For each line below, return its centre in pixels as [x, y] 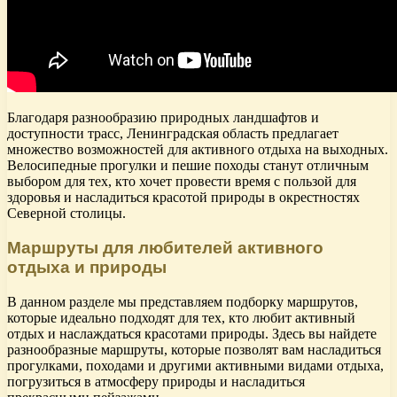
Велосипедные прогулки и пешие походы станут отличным [188, 166]
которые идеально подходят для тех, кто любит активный [181, 317]
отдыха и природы [87, 268]
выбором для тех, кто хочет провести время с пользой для [182, 182]
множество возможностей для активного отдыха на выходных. [198, 150]
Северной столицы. [66, 214]
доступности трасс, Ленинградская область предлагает [173, 134]
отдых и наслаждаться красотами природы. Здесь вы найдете [192, 333]
